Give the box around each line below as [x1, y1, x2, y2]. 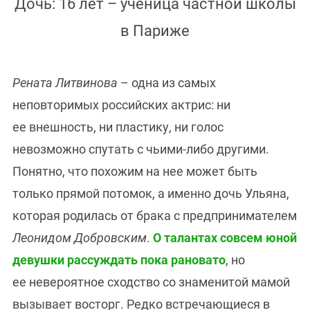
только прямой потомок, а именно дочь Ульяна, [12, 186, 289, 201]
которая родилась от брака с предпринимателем [12, 208, 297, 224]
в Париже [120, 22, 190, 40]
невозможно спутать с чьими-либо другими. [12, 142, 269, 157]
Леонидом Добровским [12, 230, 147, 246]
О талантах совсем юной [153, 230, 297, 246]
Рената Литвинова [12, 75, 118, 91]
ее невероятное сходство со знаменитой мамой [12, 275, 290, 290]
